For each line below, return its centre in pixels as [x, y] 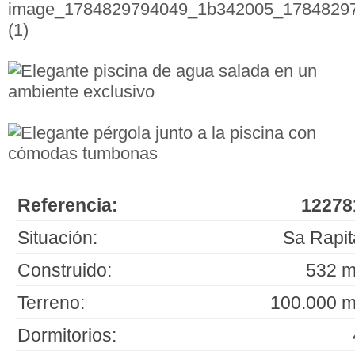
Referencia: [68, 205]
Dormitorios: [67, 335]
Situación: [57, 238]
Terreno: [51, 303]
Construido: [65, 270]
